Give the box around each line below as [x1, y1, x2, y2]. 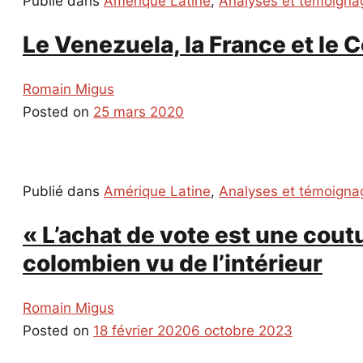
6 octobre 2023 [191, 322, 293, 340]
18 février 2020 [93, 322, 191, 340]
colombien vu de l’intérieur [23, 250, 322, 278]
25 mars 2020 [93, 103, 184, 120]
